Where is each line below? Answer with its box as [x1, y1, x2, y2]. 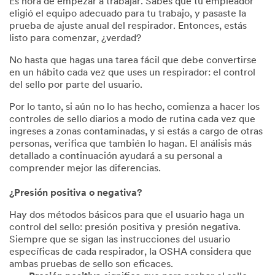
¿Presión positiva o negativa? [9, 188, 142, 198]
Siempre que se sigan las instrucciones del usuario [9, 235, 230, 245]
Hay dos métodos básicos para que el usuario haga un [9, 211, 244, 220]
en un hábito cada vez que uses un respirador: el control [9, 68, 255, 78]
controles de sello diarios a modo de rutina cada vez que [9, 115, 255, 125]
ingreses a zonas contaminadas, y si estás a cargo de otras [9, 127, 263, 137]
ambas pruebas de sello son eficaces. [9, 260, 173, 269]
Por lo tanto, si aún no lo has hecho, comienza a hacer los [9, 103, 260, 112]
